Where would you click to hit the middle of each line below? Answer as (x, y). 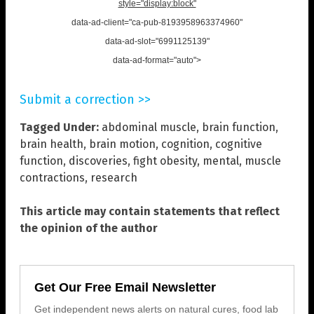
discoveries (98, 161)
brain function (239, 128)
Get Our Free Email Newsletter (125, 288)
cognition (185, 144)
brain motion (122, 144)
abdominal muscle (149, 128)
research (114, 178)
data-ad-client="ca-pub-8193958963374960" (157, 23)
